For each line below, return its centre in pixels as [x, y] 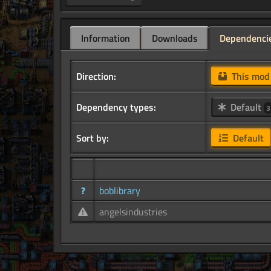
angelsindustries [133, 212]
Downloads [175, 38]
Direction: [96, 77]
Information [106, 38]
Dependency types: [116, 107]
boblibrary [120, 191]
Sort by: [93, 138]
